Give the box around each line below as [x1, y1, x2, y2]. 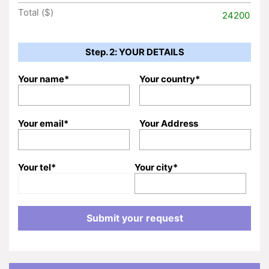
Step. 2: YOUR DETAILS [85, 46, 184, 58]
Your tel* [18, 162, 56, 174]
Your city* [134, 162, 178, 174]
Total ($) [18, 6, 53, 18]
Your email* [18, 117, 68, 129]
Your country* [139, 73, 200, 85]
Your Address [139, 117, 198, 129]
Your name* [18, 73, 69, 85]
